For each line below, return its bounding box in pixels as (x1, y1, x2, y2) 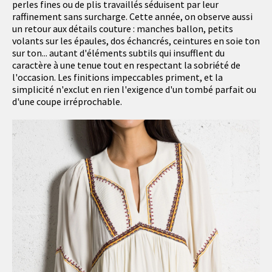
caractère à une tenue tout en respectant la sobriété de (12, 59, 240, 72)
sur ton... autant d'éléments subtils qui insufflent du (12, 47, 225, 59)
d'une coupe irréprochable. (12, 95, 122, 108)
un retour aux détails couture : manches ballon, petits (12, 22, 233, 35)
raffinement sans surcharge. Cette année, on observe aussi (12, 10, 253, 23)
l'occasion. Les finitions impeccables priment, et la (12, 71, 223, 84)
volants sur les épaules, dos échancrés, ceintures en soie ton (12, 35, 260, 47)
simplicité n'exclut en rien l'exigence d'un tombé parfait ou (12, 83, 256, 96)
